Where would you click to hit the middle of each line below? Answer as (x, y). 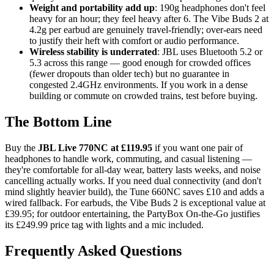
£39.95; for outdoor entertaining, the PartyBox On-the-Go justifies (132, 213)
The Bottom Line (58, 122)
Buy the (21, 147)
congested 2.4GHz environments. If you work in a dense (139, 85)
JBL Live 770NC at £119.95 (95, 147)
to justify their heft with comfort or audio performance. (134, 41)
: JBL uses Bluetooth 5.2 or (210, 52)
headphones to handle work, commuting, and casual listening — (128, 158)
